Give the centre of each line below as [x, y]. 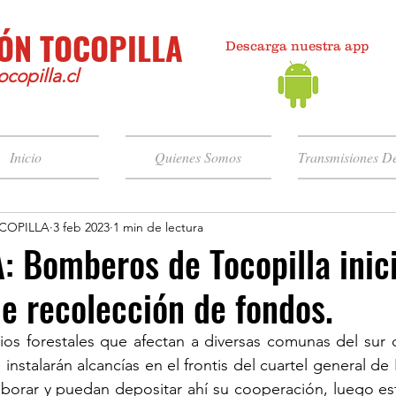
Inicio [26, 157]
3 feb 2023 [81, 227]
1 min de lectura [158, 227]
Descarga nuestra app [297, 46]
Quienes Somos [198, 157]
